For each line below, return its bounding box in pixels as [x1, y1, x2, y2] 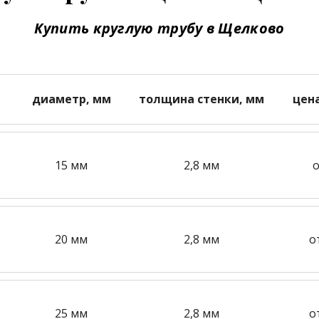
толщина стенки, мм [139, 91, 265, 107]
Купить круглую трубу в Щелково [34, 19, 285, 38]
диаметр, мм [31, 91, 111, 107]
